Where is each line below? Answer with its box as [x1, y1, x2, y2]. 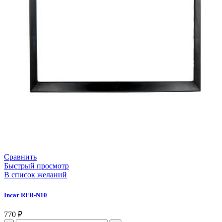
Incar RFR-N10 [4, 191, 47, 199]
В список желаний [4, 170, 67, 179]
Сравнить [4, 152, 37, 161]
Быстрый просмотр [4, 161, 69, 170]
